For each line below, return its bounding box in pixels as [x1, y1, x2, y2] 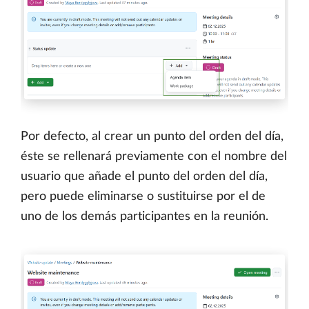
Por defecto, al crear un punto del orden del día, [21, 130, 283, 143]
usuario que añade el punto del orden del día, [21, 170, 268, 183]
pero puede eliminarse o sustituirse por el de [21, 190, 266, 203]
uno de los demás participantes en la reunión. [21, 210, 268, 223]
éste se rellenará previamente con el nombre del [21, 150, 287, 163]
